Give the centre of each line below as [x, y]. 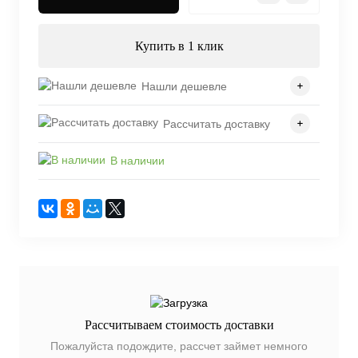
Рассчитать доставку [217, 123]
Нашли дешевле [184, 86]
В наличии [137, 161]
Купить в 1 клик [179, 46]
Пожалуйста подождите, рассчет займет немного [179, 346]
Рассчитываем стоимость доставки [179, 325]
